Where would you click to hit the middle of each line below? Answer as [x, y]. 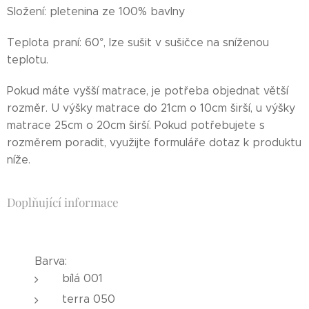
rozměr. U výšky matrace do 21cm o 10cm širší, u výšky [151, 108]
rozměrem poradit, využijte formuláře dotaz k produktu [154, 142]
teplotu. [28, 60]
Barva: [52, 261]
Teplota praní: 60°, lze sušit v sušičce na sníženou [138, 42]
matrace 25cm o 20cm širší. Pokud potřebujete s [136, 125]
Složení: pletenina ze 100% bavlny [96, 11]
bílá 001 [82, 278]
